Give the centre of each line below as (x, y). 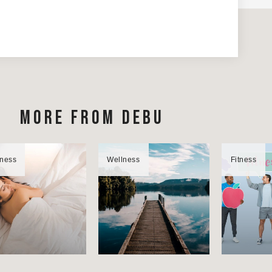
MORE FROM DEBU (92, 118)
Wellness (124, 159)
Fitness (243, 159)
